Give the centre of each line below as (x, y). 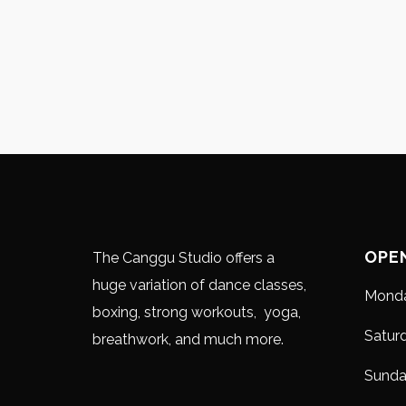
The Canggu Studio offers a (184, 258)
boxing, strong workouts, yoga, (197, 312)
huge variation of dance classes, (199, 285)
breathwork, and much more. (188, 339)
